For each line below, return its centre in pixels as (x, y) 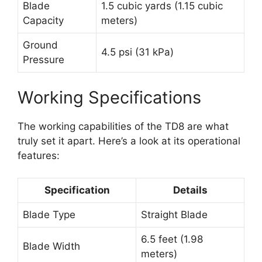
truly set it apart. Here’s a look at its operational (129, 141)
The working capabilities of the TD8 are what (123, 126)
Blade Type (49, 215)
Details (190, 190)
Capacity (43, 21)
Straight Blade (174, 215)
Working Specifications (109, 97)
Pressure (44, 60)
